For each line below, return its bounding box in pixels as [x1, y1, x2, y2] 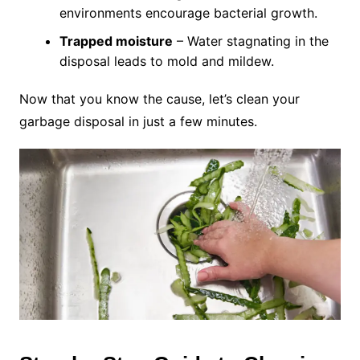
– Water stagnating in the [172, 33, 329, 50]
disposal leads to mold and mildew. [59, 53, 274, 70]
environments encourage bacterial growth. [59, 5, 317, 22]
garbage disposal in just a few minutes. [18, 113, 257, 130]
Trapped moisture [59, 33, 173, 50]
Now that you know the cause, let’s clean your [18, 91, 300, 108]
